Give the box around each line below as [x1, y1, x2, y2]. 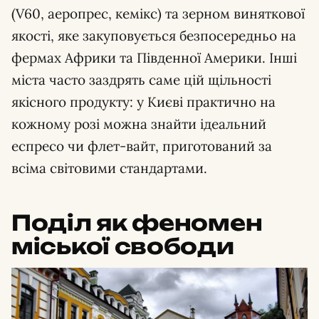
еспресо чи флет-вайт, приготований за [11, 137, 272, 155]
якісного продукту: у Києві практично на [11, 93, 276, 111]
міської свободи [11, 233, 234, 260]
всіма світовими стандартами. [11, 159, 207, 177]
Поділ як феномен [11, 209, 263, 236]
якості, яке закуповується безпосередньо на [11, 27, 296, 45]
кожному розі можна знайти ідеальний [11, 115, 266, 133]
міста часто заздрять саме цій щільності [11, 71, 271, 89]
